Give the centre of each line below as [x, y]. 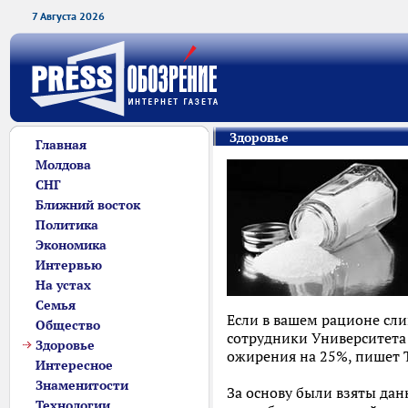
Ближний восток [88, 205]
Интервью [69, 265]
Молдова [63, 165]
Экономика [71, 245]
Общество [68, 325]
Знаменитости [82, 385]
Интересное [74, 365]
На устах [63, 285]
